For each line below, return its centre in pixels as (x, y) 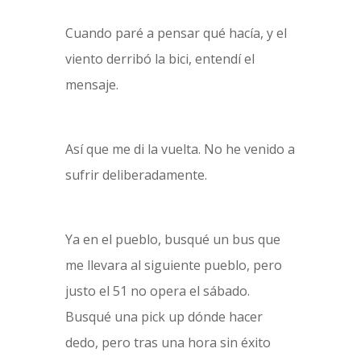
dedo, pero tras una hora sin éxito (168, 342)
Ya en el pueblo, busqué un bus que (172, 239)
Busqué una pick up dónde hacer (164, 317)
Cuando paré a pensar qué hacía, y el (176, 33)
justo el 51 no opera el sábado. (157, 291)
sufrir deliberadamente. (136, 175)
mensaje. (91, 85)
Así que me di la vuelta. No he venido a (180, 149)
